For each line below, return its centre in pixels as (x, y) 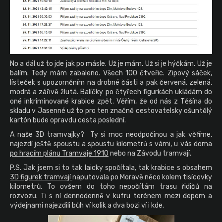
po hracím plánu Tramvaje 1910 (59, 153)
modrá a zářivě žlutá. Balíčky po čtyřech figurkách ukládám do (111, 92)
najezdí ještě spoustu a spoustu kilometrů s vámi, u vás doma (111, 144)
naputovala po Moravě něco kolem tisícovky (142, 177)
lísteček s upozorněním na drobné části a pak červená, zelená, (111, 82)
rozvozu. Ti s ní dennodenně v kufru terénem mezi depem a (111, 196)
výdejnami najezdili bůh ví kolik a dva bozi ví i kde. (87, 205)
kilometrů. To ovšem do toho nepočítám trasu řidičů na (111, 186)
